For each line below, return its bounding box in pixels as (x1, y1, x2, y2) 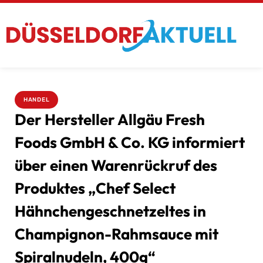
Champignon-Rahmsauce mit (15, 224, 218, 244)
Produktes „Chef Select (15, 178, 176, 198)
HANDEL (23, 96, 50, 103)
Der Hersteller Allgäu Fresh (15, 109, 205, 129)
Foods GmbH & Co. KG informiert (15, 132, 245, 152)
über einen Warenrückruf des (15, 155, 217, 175)
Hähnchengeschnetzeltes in (15, 201, 206, 221)
